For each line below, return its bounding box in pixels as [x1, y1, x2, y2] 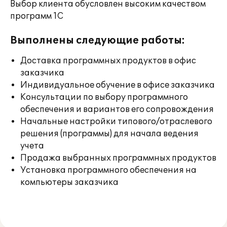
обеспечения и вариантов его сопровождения [20, 104, 214, 115]
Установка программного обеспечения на [20, 165, 197, 175]
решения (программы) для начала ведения [20, 129, 199, 139]
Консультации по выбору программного [20, 92, 188, 102]
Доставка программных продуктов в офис [20, 56, 196, 66]
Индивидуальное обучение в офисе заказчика [20, 80, 215, 90]
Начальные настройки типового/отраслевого [20, 117, 212, 127]
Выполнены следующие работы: [10, 34, 185, 47]
